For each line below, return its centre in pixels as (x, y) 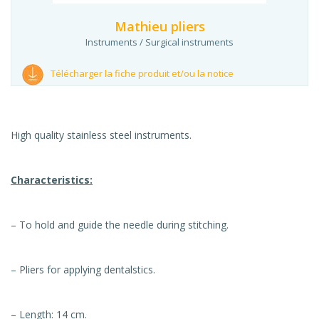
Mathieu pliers (159, 26)
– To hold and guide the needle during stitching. (120, 224)
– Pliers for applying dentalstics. (83, 269)
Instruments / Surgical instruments (159, 42)
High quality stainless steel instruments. (101, 135)
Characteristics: (52, 179)
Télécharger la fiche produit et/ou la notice (142, 73)
